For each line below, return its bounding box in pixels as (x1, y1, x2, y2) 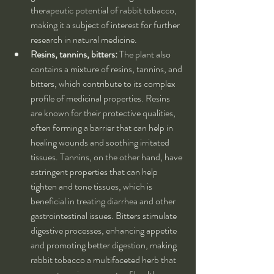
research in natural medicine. (31, 32, 137, 47)
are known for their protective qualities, (31, 106, 177, 120)
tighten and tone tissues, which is (31, 179, 154, 194)
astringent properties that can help (31, 165, 160, 179)
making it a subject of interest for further (31, 18, 182, 32)
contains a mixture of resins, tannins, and (31, 62, 184, 76)
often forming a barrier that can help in (31, 120, 175, 135)
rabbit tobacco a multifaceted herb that (31, 253, 178, 267)
